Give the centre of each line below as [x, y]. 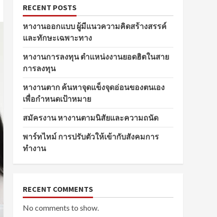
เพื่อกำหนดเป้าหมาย [57, 99]
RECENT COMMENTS [58, 189]
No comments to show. [61, 208]
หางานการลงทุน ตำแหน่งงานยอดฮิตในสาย [96, 57]
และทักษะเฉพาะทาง [57, 38]
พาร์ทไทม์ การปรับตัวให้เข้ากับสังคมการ [91, 137]
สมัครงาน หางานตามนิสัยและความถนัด [90, 118]
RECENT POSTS [49, 7]
